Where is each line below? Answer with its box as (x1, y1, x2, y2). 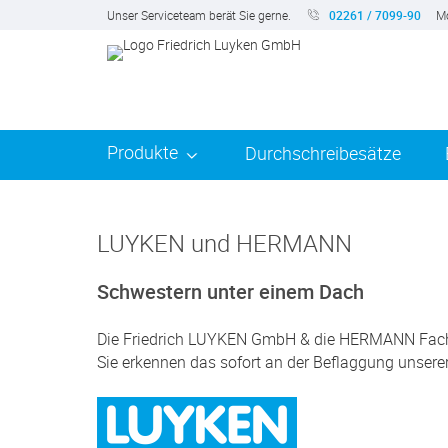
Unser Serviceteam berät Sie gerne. (107, 7, 291, 23)
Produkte (107, 140, 178, 164)
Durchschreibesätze (245, 141, 401, 165)
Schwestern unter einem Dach (97, 278, 364, 305)
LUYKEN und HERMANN (97, 227, 352, 259)
